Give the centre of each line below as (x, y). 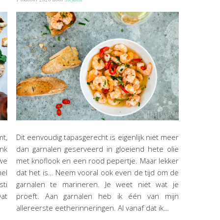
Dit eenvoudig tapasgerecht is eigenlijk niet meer (97, 137)
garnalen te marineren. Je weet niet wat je (97, 184)
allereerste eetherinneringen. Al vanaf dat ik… (92, 207)
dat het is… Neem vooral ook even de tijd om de (97, 172)
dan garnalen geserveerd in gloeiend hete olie (97, 149)
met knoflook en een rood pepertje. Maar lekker (97, 160)
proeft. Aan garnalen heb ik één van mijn (97, 196)
